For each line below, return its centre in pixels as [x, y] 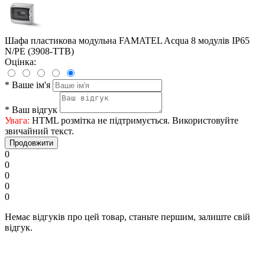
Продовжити [31, 143]
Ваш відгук [35, 110]
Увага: [17, 121]
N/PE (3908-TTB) [39, 51]
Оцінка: [20, 62]
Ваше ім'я [31, 85]
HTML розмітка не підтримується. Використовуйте [134, 121]
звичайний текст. [39, 131]
